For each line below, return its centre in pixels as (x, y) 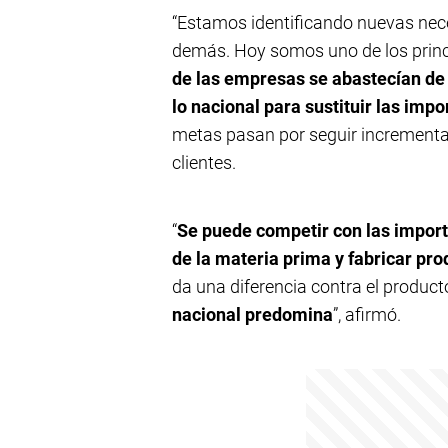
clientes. (204, 162)
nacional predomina (252, 314)
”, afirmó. (367, 314)
